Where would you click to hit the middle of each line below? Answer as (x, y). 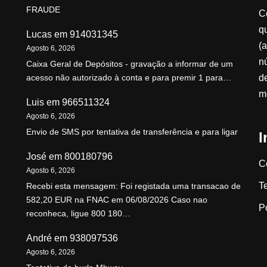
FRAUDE (43, 10)
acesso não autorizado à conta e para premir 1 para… (129, 78)
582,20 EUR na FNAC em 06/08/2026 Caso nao (117, 200)
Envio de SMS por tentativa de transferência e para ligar (132, 132)
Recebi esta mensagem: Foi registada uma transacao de (133, 186)
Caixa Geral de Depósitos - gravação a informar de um (130, 64)
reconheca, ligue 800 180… (78, 214)
